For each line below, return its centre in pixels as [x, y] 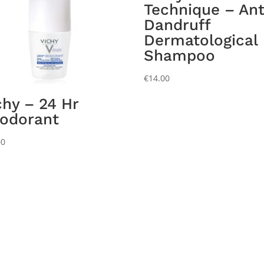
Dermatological [201, 40]
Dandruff [177, 24]
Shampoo [180, 55]
